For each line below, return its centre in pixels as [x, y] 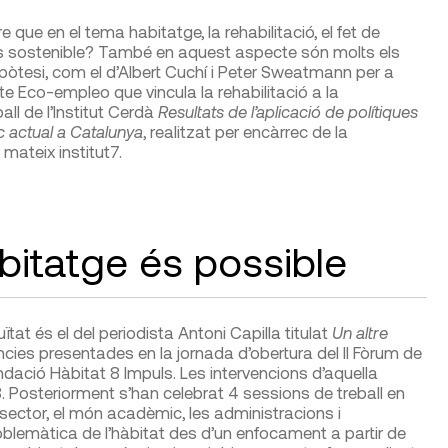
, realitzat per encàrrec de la [245, 130]
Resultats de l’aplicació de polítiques [287, 110]
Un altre [359, 331]
